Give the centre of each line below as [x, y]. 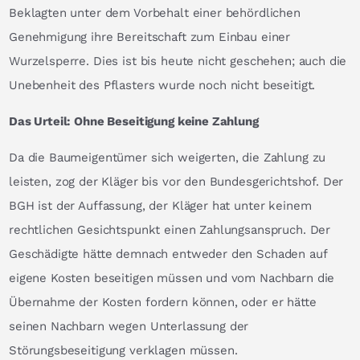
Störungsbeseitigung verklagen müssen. [123, 350]
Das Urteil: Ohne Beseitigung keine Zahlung [134, 121]
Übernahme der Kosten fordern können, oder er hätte [163, 302]
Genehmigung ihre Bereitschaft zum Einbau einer [150, 37]
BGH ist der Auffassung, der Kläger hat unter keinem [160, 205]
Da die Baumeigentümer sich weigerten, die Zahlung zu [168, 157]
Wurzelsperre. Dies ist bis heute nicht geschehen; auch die [178, 61]
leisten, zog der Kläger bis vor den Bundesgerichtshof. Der [176, 181]
